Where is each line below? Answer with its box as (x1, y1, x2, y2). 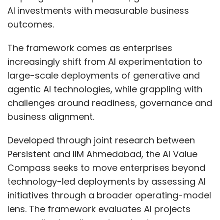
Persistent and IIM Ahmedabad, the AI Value (7, 148, 197, 161)
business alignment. (7, 110, 94, 123)
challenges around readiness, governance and (7, 97, 212, 110)
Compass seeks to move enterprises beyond (7, 162, 205, 174)
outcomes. (7, 18, 54, 31)
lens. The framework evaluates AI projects (7, 203, 191, 216)
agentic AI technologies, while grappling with (7, 83, 202, 96)
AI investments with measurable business (7, 4, 189, 17)
